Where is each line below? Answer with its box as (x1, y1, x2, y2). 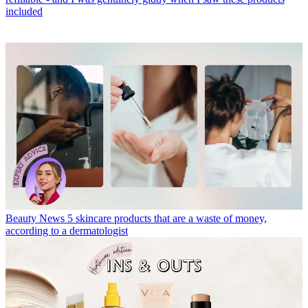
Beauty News (5, 212, 65, 225)
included (5, 5, 43, 18)
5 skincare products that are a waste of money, (67, 212, 267, 225)
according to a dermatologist (5, 225, 128, 237)
